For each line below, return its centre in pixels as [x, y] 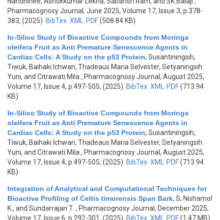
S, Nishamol [194, 198]
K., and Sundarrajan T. [41, 208]
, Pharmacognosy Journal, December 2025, [141, 208]
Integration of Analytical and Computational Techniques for [107, 189]
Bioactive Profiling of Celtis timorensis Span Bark [90, 198]
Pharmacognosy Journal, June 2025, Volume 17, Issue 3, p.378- [105, 11]
